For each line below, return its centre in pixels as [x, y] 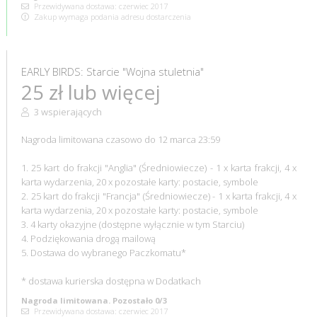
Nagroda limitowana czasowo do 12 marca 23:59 [120, 139]
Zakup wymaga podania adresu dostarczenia [111, 16]
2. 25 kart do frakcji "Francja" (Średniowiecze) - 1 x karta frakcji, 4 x [159, 196]
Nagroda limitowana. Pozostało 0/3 [94, 300]
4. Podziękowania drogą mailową [88, 238]
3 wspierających [67, 111]
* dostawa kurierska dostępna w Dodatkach [111, 281]
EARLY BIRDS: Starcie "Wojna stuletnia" [112, 71]
